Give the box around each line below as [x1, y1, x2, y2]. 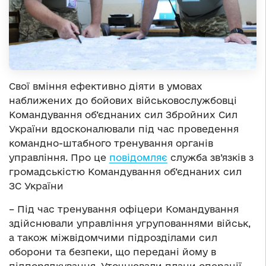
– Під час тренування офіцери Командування [9, 204, 239, 215]
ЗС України [9, 180, 64, 192]
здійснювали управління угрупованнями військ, [9, 218, 251, 229]
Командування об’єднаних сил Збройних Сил [9, 109, 237, 121]
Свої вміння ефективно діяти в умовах [9, 81, 202, 92]
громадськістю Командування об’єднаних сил [9, 166, 242, 178]
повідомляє [109, 152, 167, 163]
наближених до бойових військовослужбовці [9, 95, 237, 106]
